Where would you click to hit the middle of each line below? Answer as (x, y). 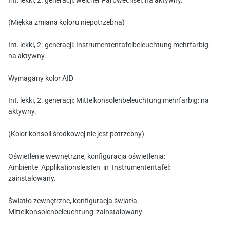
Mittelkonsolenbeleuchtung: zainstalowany (75, 213)
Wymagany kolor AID (41, 79)
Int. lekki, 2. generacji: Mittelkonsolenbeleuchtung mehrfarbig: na (108, 101)
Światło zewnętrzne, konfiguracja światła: (73, 201)
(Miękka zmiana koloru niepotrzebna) (66, 23)
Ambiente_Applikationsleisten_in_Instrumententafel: (89, 168)
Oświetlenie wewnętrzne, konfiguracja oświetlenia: (87, 157)
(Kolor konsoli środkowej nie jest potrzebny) (76, 135)
